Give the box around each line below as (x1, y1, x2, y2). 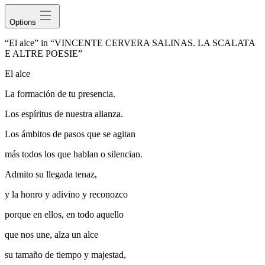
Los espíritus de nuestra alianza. (5, 109, 123, 119)
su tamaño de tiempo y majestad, (5, 250, 126, 260)
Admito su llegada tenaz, (5, 169, 97, 180)
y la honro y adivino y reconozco (5, 189, 128, 200)
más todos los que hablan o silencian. (5, 149, 143, 160)
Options (9, 18, 36, 27)
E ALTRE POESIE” (5, 49, 82, 59)
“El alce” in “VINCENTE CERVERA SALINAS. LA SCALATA (5, 38, 255, 49)
